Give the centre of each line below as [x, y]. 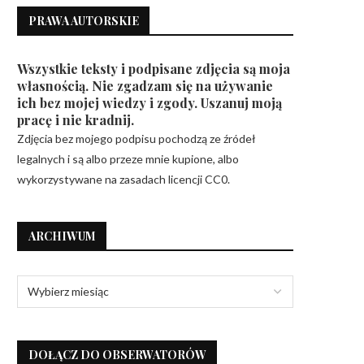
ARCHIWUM [62, 236]
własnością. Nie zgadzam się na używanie [145, 86]
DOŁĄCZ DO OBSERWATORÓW [117, 355]
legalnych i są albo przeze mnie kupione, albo [128, 159]
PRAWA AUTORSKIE [84, 21]
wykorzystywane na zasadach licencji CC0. [123, 179]
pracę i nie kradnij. [76, 120]
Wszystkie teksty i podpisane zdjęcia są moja [154, 69]
